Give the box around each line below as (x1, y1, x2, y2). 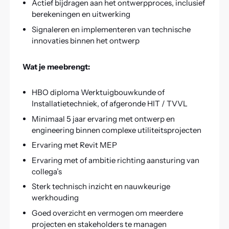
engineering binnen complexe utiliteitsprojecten (31, 125, 201, 135)
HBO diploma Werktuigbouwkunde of (31, 87, 165, 98)
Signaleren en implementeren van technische (31, 24, 191, 34)
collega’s (31, 166, 62, 176)
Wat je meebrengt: (22, 61, 90, 72)
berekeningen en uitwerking (31, 9, 130, 19)
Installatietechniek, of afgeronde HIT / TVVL (31, 99, 188, 109)
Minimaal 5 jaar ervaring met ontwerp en (31, 113, 175, 124)
